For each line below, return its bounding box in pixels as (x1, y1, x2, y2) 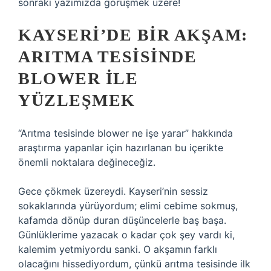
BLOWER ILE (18, 69, 138, 88)
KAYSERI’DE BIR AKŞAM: (18, 25, 248, 44)
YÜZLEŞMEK (18, 91, 135, 109)
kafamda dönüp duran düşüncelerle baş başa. (18, 214, 226, 226)
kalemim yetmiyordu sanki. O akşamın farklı (18, 243, 217, 255)
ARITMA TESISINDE (18, 47, 197, 66)
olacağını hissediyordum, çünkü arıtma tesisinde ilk (18, 258, 250, 270)
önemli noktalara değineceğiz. (18, 156, 155, 168)
